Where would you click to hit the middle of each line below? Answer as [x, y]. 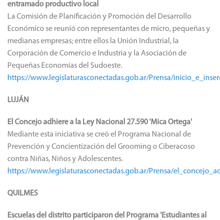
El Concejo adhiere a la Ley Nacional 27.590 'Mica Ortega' [100, 122]
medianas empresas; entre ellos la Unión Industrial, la [93, 41]
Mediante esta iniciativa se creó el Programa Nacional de [99, 134]
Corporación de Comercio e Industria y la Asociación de [97, 53]
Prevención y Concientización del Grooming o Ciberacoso [101, 147]
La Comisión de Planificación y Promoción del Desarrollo [99, 16]
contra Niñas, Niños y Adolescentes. [65, 159]
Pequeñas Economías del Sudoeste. [65, 66]
